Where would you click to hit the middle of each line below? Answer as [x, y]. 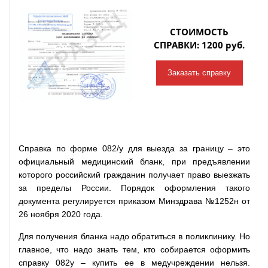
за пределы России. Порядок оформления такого [134, 188]
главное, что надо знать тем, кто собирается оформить [134, 249]
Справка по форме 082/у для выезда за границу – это [134, 148]
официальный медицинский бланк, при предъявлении [134, 162]
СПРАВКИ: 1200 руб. [200, 45]
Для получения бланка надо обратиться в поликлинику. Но [134, 236]
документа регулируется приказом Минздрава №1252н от [134, 201]
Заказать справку [200, 72]
